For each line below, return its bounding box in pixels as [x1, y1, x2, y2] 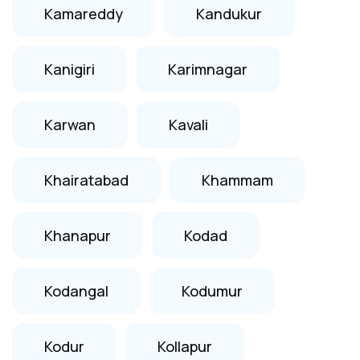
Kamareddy [44, 3, 123, 23]
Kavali [169, 114, 208, 134]
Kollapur [157, 336, 212, 356]
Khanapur [44, 225, 111, 245]
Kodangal [44, 280, 108, 301]
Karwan [44, 114, 96, 134]
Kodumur [182, 280, 243, 301]
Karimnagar [168, 59, 247, 79]
